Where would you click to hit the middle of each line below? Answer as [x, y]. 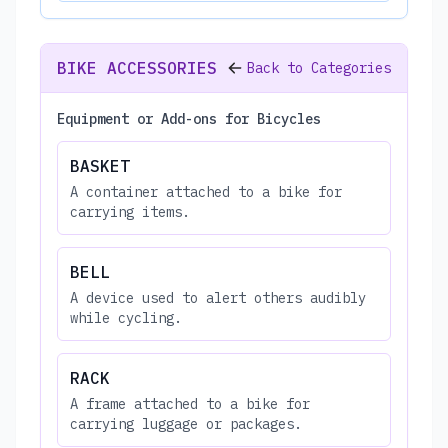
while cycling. [126, 317]
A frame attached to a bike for [190, 403]
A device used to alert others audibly [218, 297]
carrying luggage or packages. [186, 423]
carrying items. [130, 211]
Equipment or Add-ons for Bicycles [189, 118]
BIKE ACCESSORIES [137, 67]
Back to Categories [319, 67]
